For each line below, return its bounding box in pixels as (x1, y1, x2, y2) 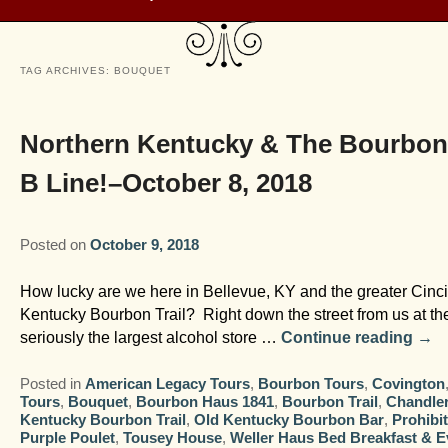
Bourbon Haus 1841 (136, 393, 275, 411)
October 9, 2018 (90, 236, 200, 254)
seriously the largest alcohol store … (20, 329, 282, 347)
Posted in (20, 375, 82, 393)
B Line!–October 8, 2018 (20, 167, 313, 198)
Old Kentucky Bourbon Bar (194, 411, 385, 429)
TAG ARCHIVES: (20, 64, 115, 76)
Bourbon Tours (258, 375, 365, 393)
